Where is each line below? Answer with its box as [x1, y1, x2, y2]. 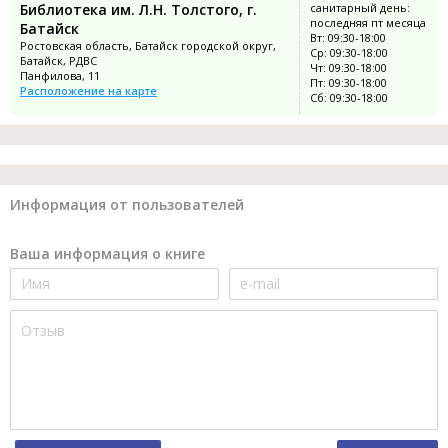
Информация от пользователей [10, 194, 244, 214]
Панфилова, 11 [20, 67, 100, 83]
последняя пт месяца [310, 14, 426, 30]
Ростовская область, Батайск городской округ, [20, 37, 276, 53]
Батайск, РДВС [20, 52, 97, 68]
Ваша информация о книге [10, 243, 205, 263]
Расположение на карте [20, 82, 157, 98]
